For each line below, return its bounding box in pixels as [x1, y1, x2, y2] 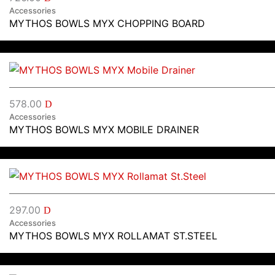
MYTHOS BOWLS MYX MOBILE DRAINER [9, 123, 199, 136]
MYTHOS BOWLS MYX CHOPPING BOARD [9, 17, 205, 29]
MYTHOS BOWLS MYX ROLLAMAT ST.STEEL [9, 229, 217, 242]
